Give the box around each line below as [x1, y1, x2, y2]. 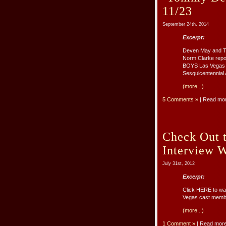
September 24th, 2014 [162, 22, 209, 27]
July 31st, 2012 [162, 161, 195, 166]
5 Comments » [162, 96, 198, 103]
